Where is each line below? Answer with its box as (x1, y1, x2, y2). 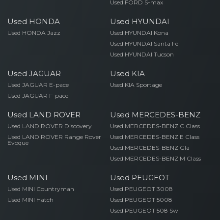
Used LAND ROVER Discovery (7, 122, 92, 130)
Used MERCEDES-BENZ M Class (110, 155, 201, 162)
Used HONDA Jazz (7, 29, 60, 36)
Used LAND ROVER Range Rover (7, 133, 101, 140)
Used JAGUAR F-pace (7, 92, 68, 99)
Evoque (7, 139, 28, 146)
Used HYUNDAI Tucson (110, 51, 174, 58)
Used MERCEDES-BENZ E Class (110, 133, 199, 140)
